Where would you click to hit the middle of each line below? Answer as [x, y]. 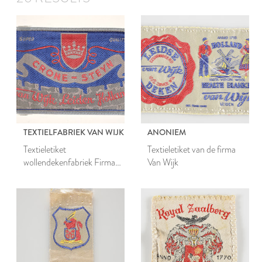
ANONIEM [167, 132]
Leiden [35, 188]
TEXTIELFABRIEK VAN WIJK [73, 132]
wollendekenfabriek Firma [69, 162]
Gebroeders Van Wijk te [65, 175]
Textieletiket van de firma [192, 149]
